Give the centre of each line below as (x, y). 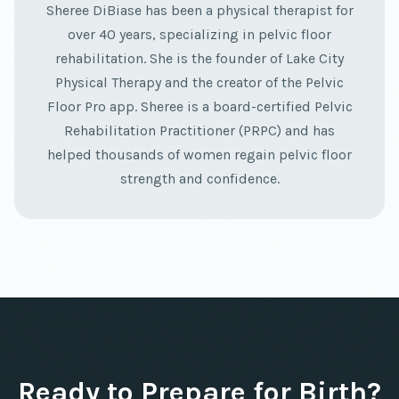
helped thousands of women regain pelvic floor (199, 155)
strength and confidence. (199, 179)
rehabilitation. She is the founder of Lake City (199, 59)
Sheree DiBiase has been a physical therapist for (199, 11)
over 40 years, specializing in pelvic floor (199, 35)
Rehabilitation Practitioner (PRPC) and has (199, 131)
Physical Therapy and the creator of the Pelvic (199, 83)
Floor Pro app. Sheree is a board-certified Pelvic (199, 107)
